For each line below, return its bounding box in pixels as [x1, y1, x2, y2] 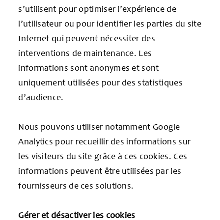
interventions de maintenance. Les [18, 47, 152, 58]
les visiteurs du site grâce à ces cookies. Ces [18, 150, 188, 162]
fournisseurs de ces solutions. [18, 180, 134, 191]
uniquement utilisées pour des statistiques [18, 77, 183, 88]
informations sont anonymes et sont [18, 62, 159, 73]
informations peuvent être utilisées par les [18, 165, 182, 176]
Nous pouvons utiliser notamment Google [18, 121, 180, 132]
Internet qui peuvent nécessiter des [18, 32, 155, 44]
